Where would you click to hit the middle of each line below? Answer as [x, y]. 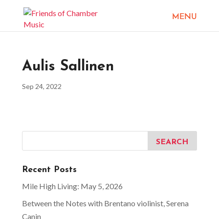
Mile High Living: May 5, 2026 [72, 186]
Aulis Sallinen [68, 67]
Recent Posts [49, 170]
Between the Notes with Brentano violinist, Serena [105, 203]
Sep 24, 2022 [42, 86]
